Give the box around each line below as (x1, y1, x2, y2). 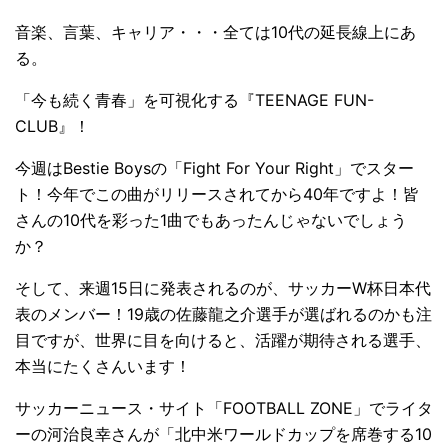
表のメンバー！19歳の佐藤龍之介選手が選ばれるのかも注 (15, 303, 432, 324)
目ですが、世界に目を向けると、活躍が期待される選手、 (15, 329, 431, 350)
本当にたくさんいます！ (15, 355, 191, 376)
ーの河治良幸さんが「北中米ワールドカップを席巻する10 (15, 423, 432, 444)
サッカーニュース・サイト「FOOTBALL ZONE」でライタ (15, 397, 433, 418)
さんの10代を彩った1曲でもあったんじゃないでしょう (15, 209, 407, 230)
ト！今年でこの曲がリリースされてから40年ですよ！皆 (15, 183, 419, 204)
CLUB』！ (15, 115, 90, 136)
